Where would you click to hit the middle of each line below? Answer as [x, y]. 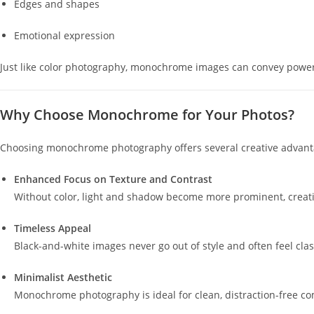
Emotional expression [64, 35]
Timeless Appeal [53, 228]
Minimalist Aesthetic [63, 277]
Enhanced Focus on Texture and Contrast [113, 179]
